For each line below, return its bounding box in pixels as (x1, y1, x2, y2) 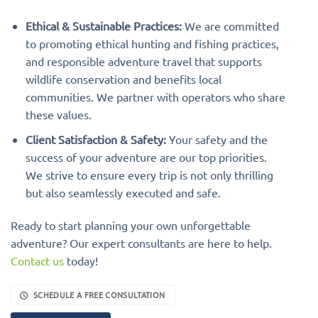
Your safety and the (165, 131, 268, 146)
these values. (25, 107, 92, 122)
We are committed (181, 18, 279, 33)
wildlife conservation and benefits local (25, 72, 221, 87)
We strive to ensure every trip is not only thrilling (25, 167, 273, 182)
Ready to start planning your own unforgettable (11, 217, 251, 232)
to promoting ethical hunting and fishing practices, (25, 36, 279, 51)
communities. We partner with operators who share (25, 89, 285, 104)
